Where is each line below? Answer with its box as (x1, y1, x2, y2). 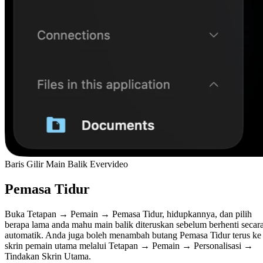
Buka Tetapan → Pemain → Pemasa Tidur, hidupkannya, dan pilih (5, 208, 252, 219)
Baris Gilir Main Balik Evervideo (5, 159, 128, 170)
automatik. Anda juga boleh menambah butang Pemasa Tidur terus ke (5, 230, 261, 240)
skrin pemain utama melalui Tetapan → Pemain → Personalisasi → (5, 240, 253, 251)
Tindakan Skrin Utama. (5, 251, 91, 261)
